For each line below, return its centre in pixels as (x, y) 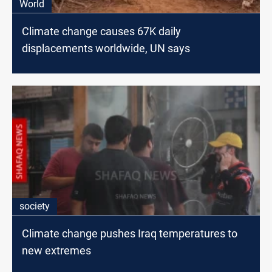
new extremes (56, 250)
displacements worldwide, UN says (106, 49)
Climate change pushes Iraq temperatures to (130, 233)
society (35, 206)
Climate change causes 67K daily (101, 32)
